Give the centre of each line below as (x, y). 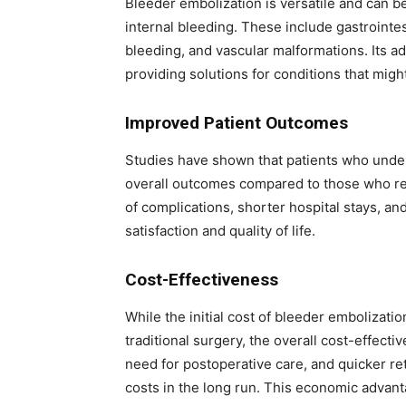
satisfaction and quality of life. (220, 231)
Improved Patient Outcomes (237, 123)
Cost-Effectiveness (202, 280)
